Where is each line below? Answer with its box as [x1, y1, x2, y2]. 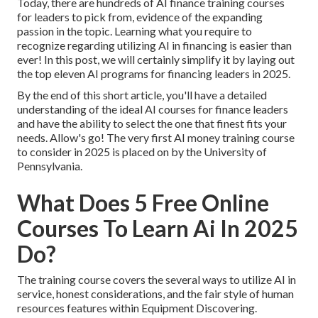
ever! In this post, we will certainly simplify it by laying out [17, 53, 295, 67]
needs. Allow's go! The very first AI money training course [17, 131, 295, 145]
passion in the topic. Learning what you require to [17, 24, 252, 38]
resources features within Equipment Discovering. [17, 301, 257, 315]
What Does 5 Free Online [17, 189, 269, 217]
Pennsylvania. [17, 159, 82, 173]
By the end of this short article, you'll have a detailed [17, 88, 267, 102]
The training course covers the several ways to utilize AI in [17, 273, 296, 287]
